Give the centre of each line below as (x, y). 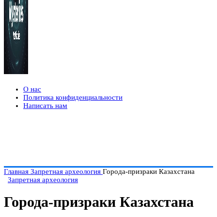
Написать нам (45, 106)
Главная (17, 171)
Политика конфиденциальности (73, 97)
